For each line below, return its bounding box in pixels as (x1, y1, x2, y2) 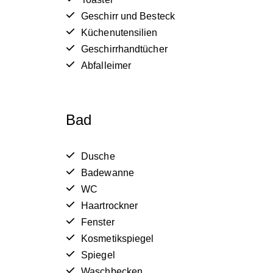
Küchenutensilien (81, 27, 158, 38)
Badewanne (81, 168, 134, 179)
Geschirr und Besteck (81, 11, 175, 22)
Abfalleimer (81, 60, 132, 71)
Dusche (81, 151, 115, 162)
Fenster (81, 217, 115, 228)
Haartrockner (81, 200, 138, 211)
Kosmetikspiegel (81, 233, 154, 244)
